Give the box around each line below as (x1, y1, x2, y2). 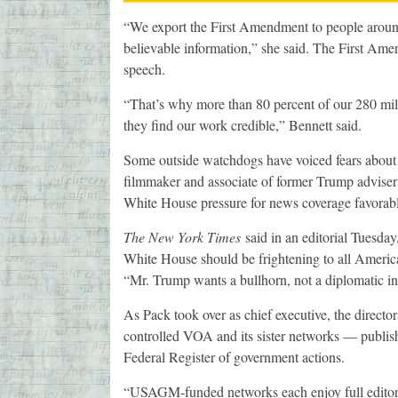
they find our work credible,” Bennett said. (123, 115, 362, 135)
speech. (123, 60, 165, 79)
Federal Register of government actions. (123, 347, 345, 367)
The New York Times (123, 227, 241, 247)
